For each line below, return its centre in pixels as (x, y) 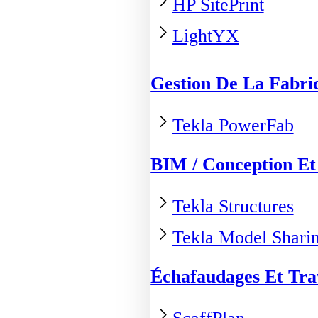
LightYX (205, 35)
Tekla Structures (233, 206)
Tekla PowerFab (233, 125)
